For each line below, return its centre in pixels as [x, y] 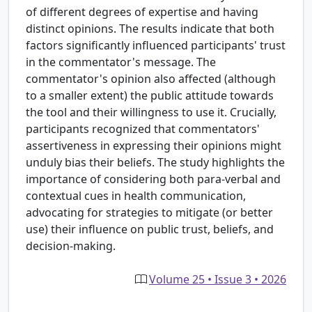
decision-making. [71, 246]
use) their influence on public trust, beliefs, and [150, 229]
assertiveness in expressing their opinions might [154, 146]
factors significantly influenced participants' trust [156, 46]
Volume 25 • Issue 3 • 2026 [218, 280]
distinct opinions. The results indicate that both [150, 29]
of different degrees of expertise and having [142, 12]
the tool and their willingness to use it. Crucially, [151, 112]
